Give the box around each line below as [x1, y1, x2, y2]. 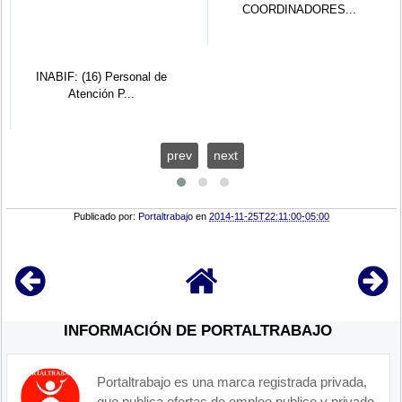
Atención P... [67, 87, 135, 101]
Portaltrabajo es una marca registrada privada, [97, 374, 368, 390]
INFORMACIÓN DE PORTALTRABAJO [64, 321, 333, 340]
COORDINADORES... [241, 3, 356, 17]
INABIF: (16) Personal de [35, 70, 167, 84]
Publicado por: [74, 210, 139, 222]
